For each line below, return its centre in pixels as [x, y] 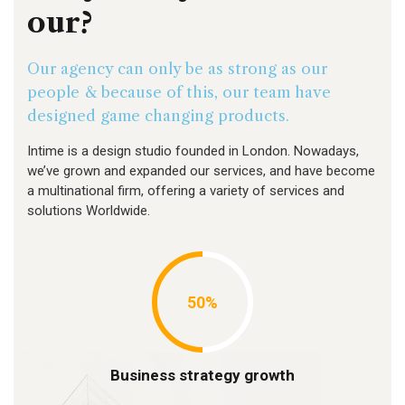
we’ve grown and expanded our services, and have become [201, 171]
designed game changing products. [158, 116]
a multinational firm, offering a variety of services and [186, 191]
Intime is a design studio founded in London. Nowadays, [193, 151]
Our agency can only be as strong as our [177, 69]
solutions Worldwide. [89, 211]
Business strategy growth [202, 376]
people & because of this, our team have [179, 93]
